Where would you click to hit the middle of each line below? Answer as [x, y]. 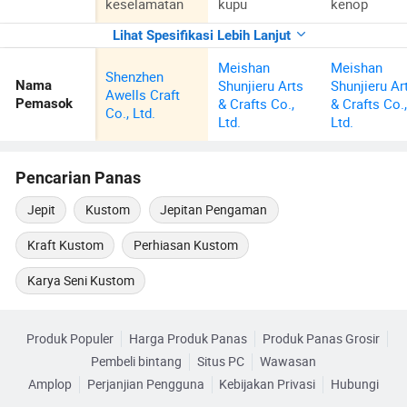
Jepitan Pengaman [214, 209]
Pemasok [45, 104]
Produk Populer [70, 339]
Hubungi [355, 385]
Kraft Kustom [65, 245]
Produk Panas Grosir [321, 339]
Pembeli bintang [137, 362]
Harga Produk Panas [188, 339]
